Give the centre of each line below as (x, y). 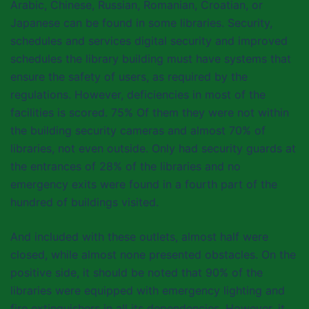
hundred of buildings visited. (84, 202)
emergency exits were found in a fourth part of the (144, 184)
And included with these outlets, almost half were (139, 237)
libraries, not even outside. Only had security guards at (153, 148)
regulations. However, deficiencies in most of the (138, 94)
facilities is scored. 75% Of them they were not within (150, 112)
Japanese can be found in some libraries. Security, (141, 23)
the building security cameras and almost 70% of (138, 130)
